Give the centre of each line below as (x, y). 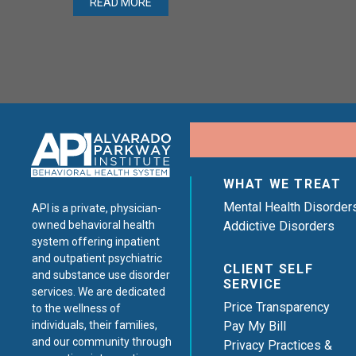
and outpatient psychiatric (97, 259)
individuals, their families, (95, 325)
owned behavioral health (93, 225)
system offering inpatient (96, 242)
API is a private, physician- (97, 209)
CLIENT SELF (268, 269)
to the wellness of (76, 309)
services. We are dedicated (99, 292)
